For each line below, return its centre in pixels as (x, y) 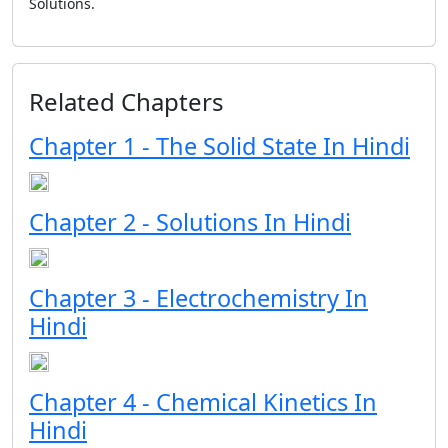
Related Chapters (126, 101)
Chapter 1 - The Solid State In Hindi (219, 146)
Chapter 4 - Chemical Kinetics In (203, 402)
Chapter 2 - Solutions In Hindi (190, 222)
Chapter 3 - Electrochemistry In (198, 298)
